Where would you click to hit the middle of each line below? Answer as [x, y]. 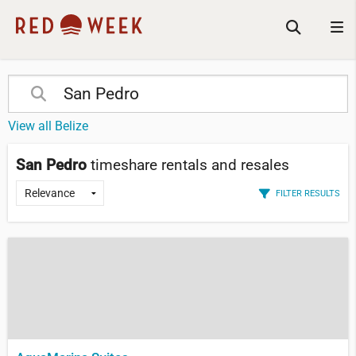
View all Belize [48, 126]
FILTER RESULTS [308, 193]
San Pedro [51, 165]
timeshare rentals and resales [190, 165]
